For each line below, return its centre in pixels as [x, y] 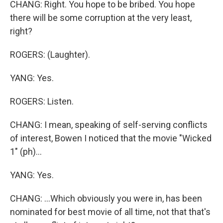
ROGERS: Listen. [42, 102]
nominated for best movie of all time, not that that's [110, 212]
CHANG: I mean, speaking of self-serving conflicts [109, 125]
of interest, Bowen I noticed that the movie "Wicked [111, 138]
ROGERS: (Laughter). [50, 55]
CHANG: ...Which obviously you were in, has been [106, 199]
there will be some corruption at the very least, [101, 18]
